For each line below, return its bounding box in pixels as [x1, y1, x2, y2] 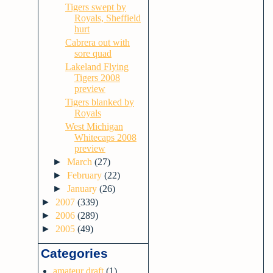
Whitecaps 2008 [74, 132, 136, 143]
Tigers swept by [65, 2, 126, 12]
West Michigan [65, 121, 123, 132]
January [67, 183, 100, 194]
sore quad [74, 48, 112, 58]
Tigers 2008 [74, 73, 120, 83]
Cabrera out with [65, 37, 130, 48]
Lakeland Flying [65, 62, 129, 72]
